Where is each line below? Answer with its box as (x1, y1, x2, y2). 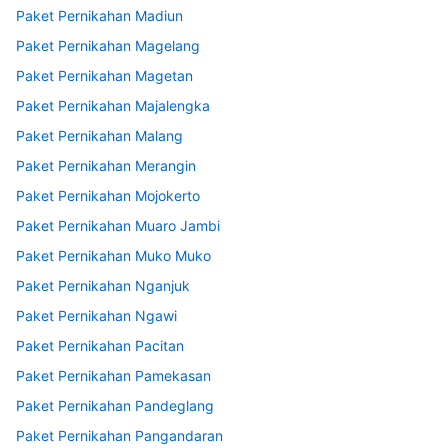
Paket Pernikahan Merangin (16, 157, 196, 175)
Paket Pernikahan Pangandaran (16, 427, 223, 445)
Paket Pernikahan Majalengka (16, 97, 210, 115)
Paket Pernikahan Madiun (16, 7, 183, 25)
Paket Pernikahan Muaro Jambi (16, 217, 220, 235)
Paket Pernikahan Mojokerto (16, 187, 200, 205)
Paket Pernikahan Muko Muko (16, 247, 211, 265)
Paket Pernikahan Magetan (16, 67, 193, 85)
